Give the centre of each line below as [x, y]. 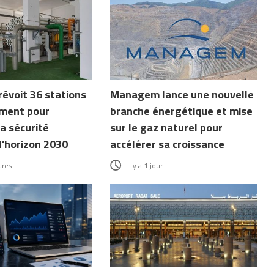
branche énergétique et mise [182, 111]
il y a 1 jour [145, 166]
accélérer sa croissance [168, 144]
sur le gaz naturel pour [167, 128]
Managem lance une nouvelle [182, 95]
